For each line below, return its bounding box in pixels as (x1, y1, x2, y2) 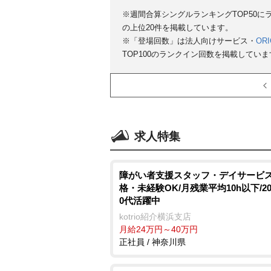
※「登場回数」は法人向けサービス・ (122, 36, 256, 45)
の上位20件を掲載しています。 (122, 23, 233, 32)
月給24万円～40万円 (119, 224, 198, 234)
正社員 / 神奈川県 (119, 237, 186, 247)
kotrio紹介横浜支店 (119, 212, 191, 221)
